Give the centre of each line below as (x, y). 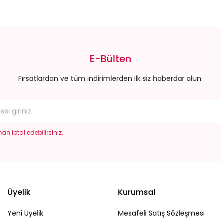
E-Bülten (110, 59)
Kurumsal (137, 192)
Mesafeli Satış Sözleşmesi (161, 213)
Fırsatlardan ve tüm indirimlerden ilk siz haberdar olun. (110, 78)
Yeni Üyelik (25, 213)
